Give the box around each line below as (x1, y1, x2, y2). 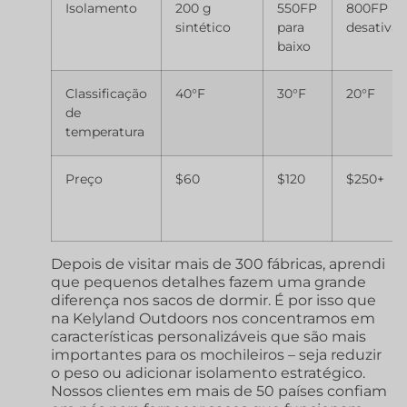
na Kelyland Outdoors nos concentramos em (51, 310, 375, 328)
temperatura (65, 124, 144, 141)
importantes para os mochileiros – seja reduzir (51, 346, 382, 364)
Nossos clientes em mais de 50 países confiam (51, 382, 387, 401)
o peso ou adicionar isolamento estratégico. (51, 364, 365, 382)
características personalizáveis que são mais (51, 328, 366, 346)
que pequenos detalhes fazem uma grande (51, 273, 366, 292)
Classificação (65, 85, 147, 103)
